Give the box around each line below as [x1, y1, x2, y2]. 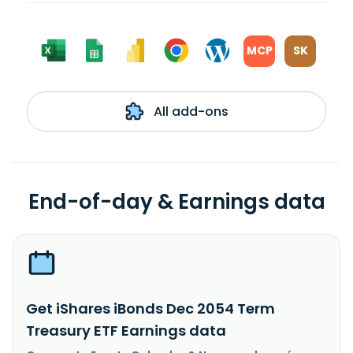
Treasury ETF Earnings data [26, 320, 226, 340]
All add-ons [150, 102, 229, 121]
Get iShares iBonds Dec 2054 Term [26, 298, 275, 318]
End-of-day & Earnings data [28, 187, 325, 216]
